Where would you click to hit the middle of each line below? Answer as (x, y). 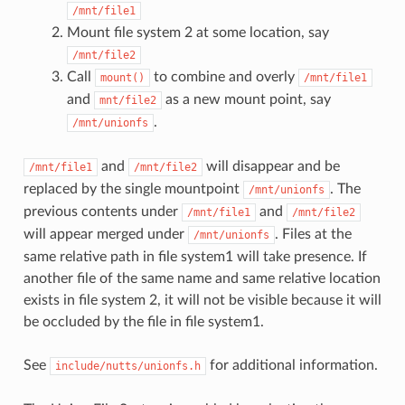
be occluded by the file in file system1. (143, 321)
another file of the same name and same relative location (202, 278)
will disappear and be (271, 166)
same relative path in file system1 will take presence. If (195, 256)
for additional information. (292, 365)
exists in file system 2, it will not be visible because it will (202, 300)
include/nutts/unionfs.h (127, 366)
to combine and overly (224, 76)
